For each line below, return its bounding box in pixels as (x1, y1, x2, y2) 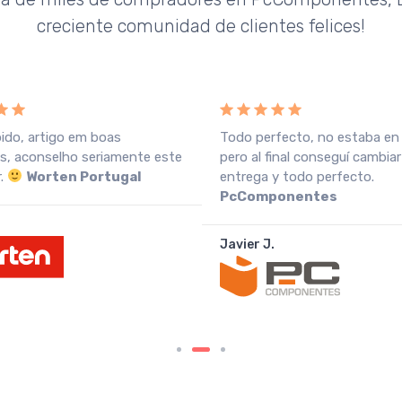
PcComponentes (220, 188, 337, 205)
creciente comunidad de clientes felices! (37, 14, 365, 37)
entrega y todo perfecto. (220, 168, 374, 185)
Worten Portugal (26, 168, 143, 185)
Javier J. (220, 236, 275, 252)
